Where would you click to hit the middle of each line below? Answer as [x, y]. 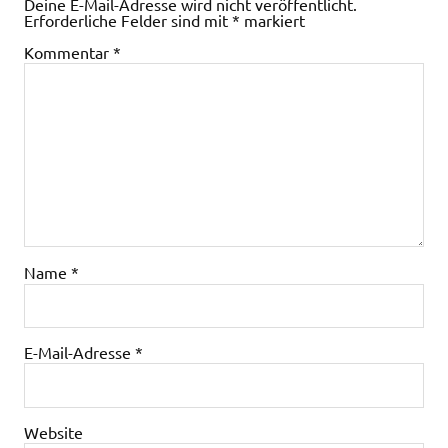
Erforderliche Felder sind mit [128, 19]
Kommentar [68, 51]
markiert [272, 19]
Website [53, 431]
